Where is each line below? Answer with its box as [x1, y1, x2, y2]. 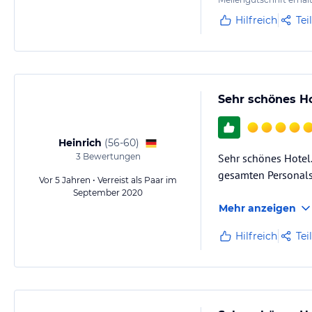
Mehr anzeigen [219, 202, 296, 214]
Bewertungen [80, 151, 141, 162]
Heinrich [58, 136, 102, 149]
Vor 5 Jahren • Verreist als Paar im [39, 175, 177, 185]
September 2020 [73, 187, 143, 198]
